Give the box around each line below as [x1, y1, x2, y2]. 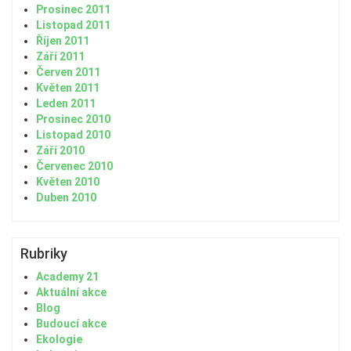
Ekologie [36, 332, 82, 346]
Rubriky [20, 244, 67, 262]
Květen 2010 [36, 175, 100, 188]
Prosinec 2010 [36, 112, 110, 125]
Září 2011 [36, 49, 85, 63]
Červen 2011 [36, 65, 100, 78]
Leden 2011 [36, 96, 96, 110]
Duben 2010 [36, 190, 96, 204]
